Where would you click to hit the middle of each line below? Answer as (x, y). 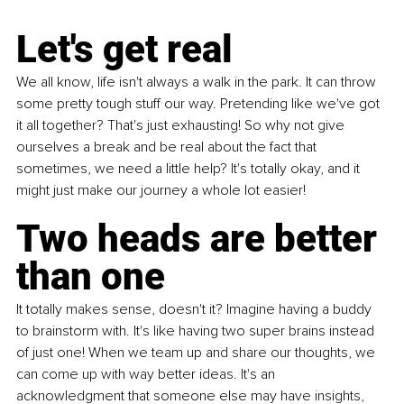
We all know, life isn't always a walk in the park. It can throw (198, 83)
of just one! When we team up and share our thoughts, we (197, 353)
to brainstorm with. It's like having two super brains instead (197, 331)
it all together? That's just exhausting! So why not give (182, 126)
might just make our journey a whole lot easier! (161, 191)
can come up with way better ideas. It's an (147, 375)
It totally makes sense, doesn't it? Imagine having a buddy (196, 310)
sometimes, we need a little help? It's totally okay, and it (190, 169)
